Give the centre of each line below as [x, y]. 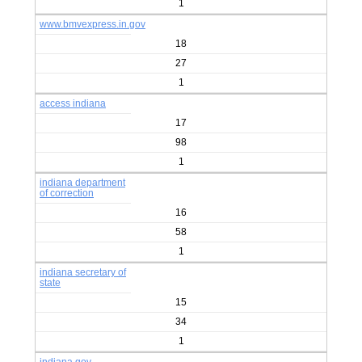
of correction [67, 193]
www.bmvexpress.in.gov [93, 24]
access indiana [73, 103]
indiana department [82, 183]
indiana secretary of [83, 272]
